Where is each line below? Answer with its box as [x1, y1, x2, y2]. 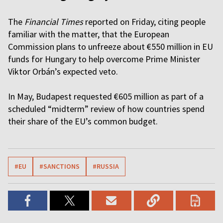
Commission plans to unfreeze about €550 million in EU [8, 41, 213, 52]
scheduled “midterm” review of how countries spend [8, 103, 205, 114]
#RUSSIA [93, 162, 119, 171]
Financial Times [24, 16, 83, 27]
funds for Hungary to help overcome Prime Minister [8, 53, 200, 65]
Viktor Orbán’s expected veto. [8, 66, 118, 77]
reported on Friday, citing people [83, 16, 206, 27]
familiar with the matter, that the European [8, 28, 169, 40]
